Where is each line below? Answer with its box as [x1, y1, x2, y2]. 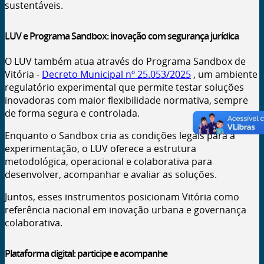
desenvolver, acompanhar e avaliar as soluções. [5, 168, 217, 181]
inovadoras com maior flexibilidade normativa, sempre [5, 94, 248, 107]
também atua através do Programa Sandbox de [32, 55, 246, 68]
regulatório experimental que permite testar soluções [5, 81, 244, 94]
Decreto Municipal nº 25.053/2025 [42, 68, 191, 81]
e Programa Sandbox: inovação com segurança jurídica [21, 29, 239, 43]
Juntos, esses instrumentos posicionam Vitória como [5, 190, 239, 204]
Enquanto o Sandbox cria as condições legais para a [5, 129, 235, 143]
